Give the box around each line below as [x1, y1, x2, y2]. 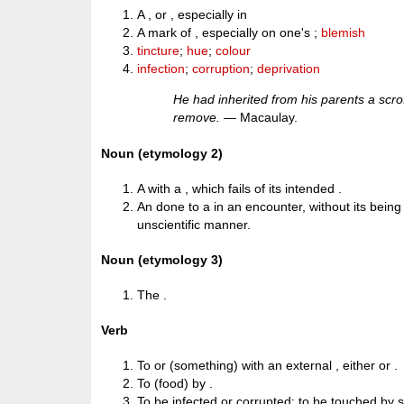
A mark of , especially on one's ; [137, 25, 322, 40]
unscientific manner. [137, 216, 252, 232]
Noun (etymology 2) [101, 145, 224, 161]
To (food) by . [137, 376, 214, 391]
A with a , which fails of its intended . [137, 180, 343, 196]
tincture [137, 43, 180, 58]
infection [137, 61, 186, 76]
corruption [192, 61, 251, 76]
